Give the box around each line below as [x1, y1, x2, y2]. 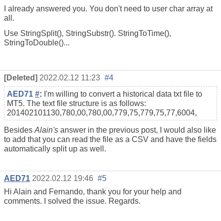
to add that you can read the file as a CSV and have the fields [4, 135, 217, 144]
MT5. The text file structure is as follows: [7, 99, 146, 108]
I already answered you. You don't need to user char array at [4, 4, 213, 13]
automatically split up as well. [4, 145, 106, 153]
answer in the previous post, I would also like [58, 126, 216, 135]
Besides [4, 126, 35, 135]
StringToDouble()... [4, 38, 70, 47]
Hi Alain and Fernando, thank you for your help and [4, 187, 182, 196]
